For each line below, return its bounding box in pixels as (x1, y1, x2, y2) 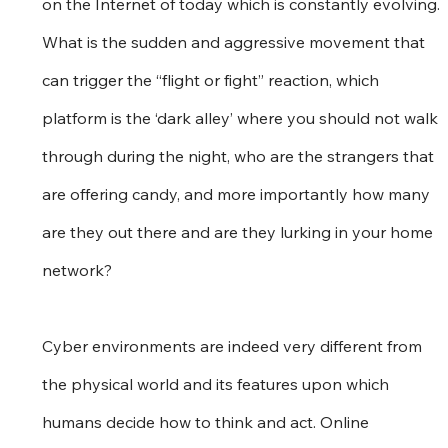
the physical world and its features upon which (42, 373, 394, 394)
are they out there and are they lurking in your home (42, 221, 438, 242)
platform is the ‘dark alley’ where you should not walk (42, 107, 443, 128)
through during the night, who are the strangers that (42, 145, 439, 166)
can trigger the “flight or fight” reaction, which (42, 69, 384, 90)
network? (42, 259, 113, 280)
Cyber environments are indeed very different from (42, 335, 427, 356)
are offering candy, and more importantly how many (42, 183, 435, 204)
